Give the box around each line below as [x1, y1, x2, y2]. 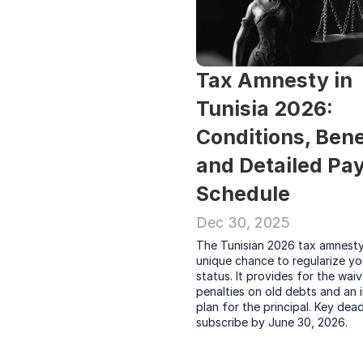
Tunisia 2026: [196, 96, 333, 121]
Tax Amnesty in [196, 68, 352, 92]
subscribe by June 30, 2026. [196, 315, 348, 329]
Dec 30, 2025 [196, 214, 290, 231]
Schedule [196, 181, 290, 206]
